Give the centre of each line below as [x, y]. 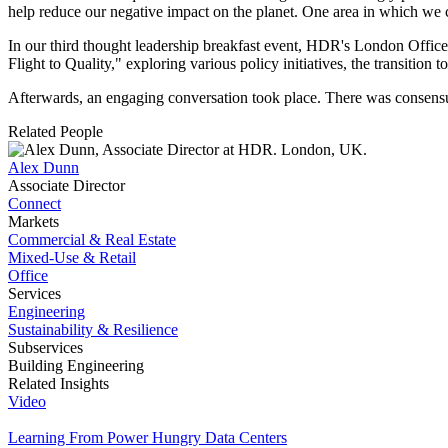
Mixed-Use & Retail [72, 257]
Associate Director [66, 185]
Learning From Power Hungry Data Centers [147, 437]
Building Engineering [76, 365]
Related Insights [58, 383]
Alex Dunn [43, 167]
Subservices [45, 347]
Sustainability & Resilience [93, 329]
